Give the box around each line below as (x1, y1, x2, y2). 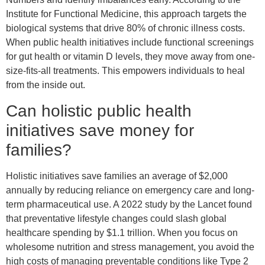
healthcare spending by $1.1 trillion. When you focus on (6, 227, 238, 238)
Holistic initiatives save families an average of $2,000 (6, 170, 228, 181)
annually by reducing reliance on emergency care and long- (6, 185, 254, 195)
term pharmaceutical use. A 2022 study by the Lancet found (6, 199, 252, 209)
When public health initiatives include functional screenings (6, 37, 254, 48)
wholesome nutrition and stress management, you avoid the (6, 241, 254, 252)
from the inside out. (6, 80, 85, 91)
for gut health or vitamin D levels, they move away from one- (6, 51, 255, 62)
